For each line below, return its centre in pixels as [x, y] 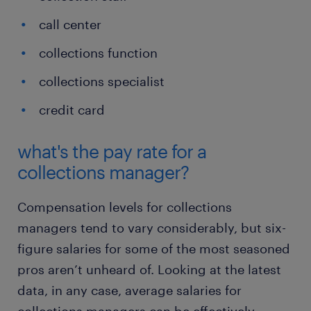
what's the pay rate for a [112, 151]
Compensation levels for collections [125, 207]
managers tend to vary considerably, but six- [152, 228]
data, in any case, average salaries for [129, 290]
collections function [98, 53]
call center [70, 24]
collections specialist [102, 81]
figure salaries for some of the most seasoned [154, 249]
